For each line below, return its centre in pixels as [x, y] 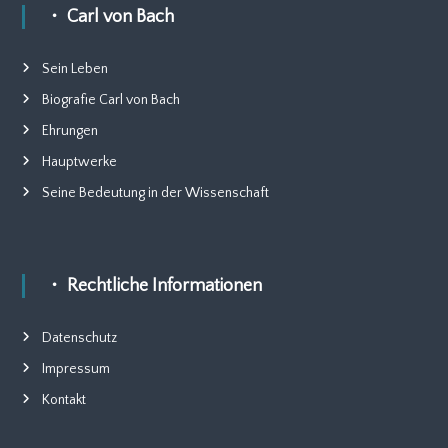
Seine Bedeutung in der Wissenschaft [155, 193]
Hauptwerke [79, 162]
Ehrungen [69, 131]
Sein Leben [74, 69]
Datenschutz [79, 338]
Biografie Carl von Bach [110, 100]
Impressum [75, 369]
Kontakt [63, 400]
